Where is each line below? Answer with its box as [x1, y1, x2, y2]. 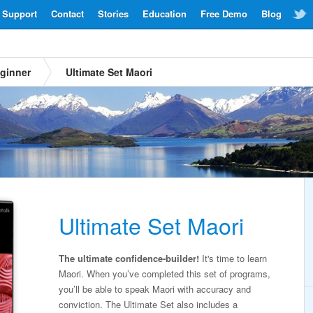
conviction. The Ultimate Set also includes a [59, 298, 238, 311]
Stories [98, 7, 129, 20]
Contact [51, 7, 84, 20]
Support [2, 7, 37, 20]
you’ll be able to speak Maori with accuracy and [59, 282, 251, 296]
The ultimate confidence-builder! [59, 252, 199, 265]
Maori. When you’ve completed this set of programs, [59, 267, 270, 280]
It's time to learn [199, 252, 267, 265]
